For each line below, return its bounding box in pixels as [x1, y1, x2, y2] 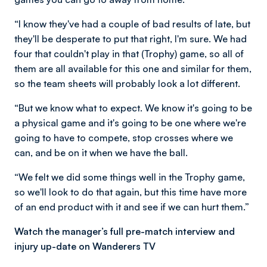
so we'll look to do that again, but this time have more [14, 185, 247, 198]
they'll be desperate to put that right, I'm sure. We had [14, 32, 247, 45]
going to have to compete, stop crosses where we [14, 131, 233, 144]
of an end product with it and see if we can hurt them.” [14, 200, 249, 213]
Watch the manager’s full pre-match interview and [14, 225, 235, 237]
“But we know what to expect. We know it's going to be [14, 101, 252, 114]
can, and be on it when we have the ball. [14, 146, 190, 159]
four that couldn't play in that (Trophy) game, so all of [14, 47, 244, 60]
